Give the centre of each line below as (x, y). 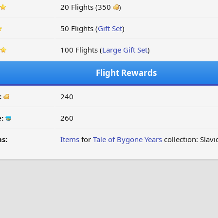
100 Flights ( (81, 50)
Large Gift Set (125, 50)
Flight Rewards (127, 73)
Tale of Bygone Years (127, 139)
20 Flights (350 (86, 7)
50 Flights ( (79, 28)
